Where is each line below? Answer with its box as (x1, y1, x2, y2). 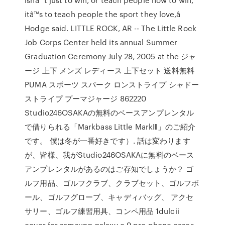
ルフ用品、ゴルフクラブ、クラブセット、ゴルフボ (25, 177, 199, 188)
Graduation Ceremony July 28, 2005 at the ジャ (25, 51, 196, 62)
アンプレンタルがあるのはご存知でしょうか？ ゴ (25, 163, 194, 174)
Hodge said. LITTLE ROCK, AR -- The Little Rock (25, 23, 196, 34)
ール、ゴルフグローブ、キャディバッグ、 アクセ (25, 191, 194, 202)
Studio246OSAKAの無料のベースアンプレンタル (25, 107, 194, 118)
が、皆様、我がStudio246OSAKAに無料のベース (25, 149, 194, 160)
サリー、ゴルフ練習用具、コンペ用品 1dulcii (25, 205, 179, 216)
